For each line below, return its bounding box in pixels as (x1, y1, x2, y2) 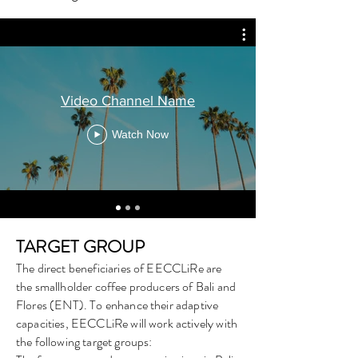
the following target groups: (16, 332, 160, 351)
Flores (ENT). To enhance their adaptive (16, 296, 219, 314)
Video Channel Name (61, 92, 195, 109)
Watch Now (112, 128, 169, 141)
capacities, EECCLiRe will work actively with (16, 314, 238, 332)
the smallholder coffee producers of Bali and (16, 277, 237, 296)
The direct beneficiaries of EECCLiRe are (16, 259, 222, 277)
